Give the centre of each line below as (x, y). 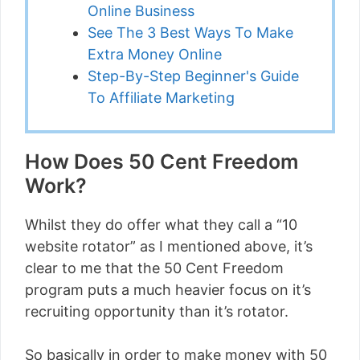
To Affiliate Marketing (161, 98)
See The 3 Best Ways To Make (190, 33)
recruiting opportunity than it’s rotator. (157, 311)
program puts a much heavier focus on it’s (168, 290)
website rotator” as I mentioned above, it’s (169, 246)
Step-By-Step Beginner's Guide (193, 76)
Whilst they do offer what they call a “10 (161, 225)
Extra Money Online (155, 54)
